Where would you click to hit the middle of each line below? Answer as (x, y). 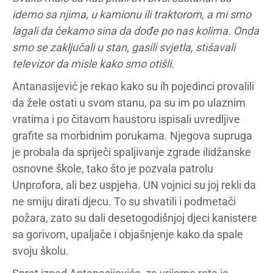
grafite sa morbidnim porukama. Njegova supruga (132, 136)
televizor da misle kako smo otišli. (93, 64)
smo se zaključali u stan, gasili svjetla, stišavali (124, 47)
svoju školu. (41, 251)
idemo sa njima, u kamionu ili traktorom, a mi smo (132, 14)
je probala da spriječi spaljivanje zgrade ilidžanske (132, 152)
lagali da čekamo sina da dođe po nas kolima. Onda (136, 31)
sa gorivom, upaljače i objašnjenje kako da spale (128, 234)
